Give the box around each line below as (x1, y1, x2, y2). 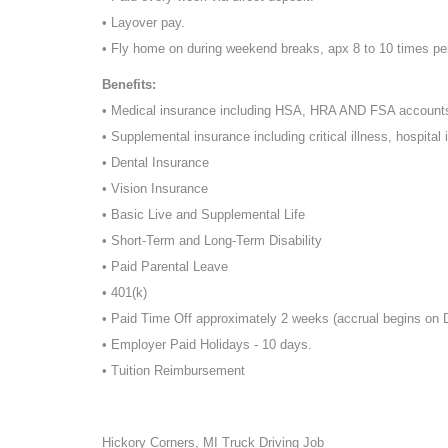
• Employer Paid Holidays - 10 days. (102, 336, 312, 352)
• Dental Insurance (102, 154, 209, 170)
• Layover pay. (102, 14, 185, 30)
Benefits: (102, 76, 156, 92)
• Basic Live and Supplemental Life (102, 206, 305, 222)
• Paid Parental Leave (102, 258, 228, 274)
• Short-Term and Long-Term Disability (102, 232, 322, 248)
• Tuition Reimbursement (102, 362, 245, 378)
